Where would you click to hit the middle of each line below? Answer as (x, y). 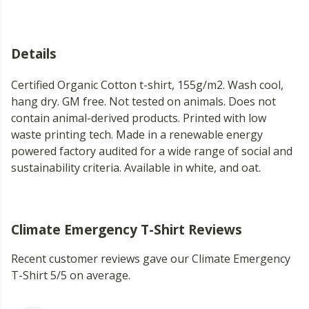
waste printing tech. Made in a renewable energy (137, 135)
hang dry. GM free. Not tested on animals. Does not (143, 102)
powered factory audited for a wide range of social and (152, 151)
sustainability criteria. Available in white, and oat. (136, 168)
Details (34, 53)
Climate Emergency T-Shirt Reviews (127, 230)
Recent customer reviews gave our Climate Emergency (151, 259)
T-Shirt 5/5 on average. (71, 276)
